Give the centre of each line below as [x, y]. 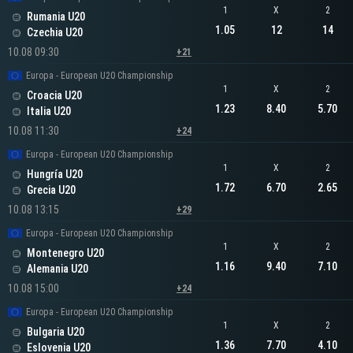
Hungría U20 [55, 175]
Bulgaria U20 [56, 332]
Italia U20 [49, 111]
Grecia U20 [51, 190]
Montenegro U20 [65, 253]
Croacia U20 [54, 96]
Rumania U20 [56, 17]
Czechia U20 [55, 33]
